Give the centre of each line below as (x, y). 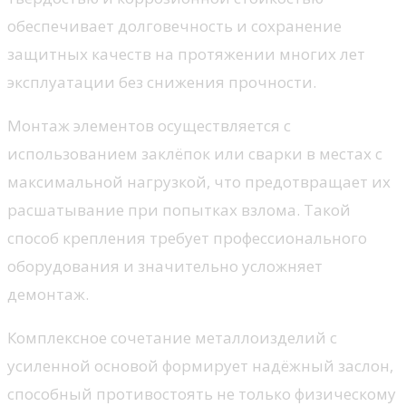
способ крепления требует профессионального (187, 237)
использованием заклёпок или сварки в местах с (195, 153)
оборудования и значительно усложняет (165, 266)
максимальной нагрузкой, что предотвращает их (199, 181)
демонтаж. (48, 294)
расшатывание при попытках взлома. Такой (179, 209)
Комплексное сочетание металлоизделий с (172, 337)
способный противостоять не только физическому (202, 393)
